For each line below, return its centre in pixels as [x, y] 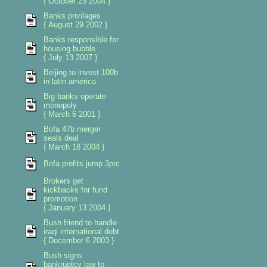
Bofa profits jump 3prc [81, 164]
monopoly [60, 105]
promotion [60, 199]
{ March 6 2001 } [72, 114]
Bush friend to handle [80, 223]
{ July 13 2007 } [70, 58]
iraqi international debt [81, 232]
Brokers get [63, 181]
